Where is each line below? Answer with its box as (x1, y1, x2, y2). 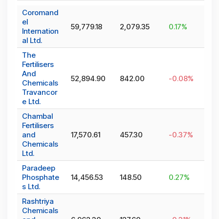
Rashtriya (22, 197, 54, 206)
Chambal (22, 111, 53, 121)
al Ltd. (22, 36, 42, 45)
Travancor (22, 88, 57, 97)
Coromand (22, 8, 58, 18)
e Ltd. (22, 97, 41, 107)
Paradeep (22, 163, 55, 173)
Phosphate (22, 173, 59, 182)
